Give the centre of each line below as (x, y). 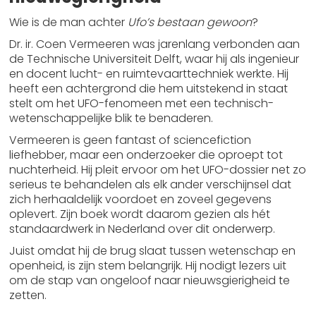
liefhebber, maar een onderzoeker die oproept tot (146, 155)
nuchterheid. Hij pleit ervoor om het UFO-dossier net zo (158, 170)
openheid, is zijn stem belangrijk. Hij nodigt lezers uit (148, 266)
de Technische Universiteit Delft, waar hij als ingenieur (154, 59)
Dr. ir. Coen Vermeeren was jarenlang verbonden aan (155, 44)
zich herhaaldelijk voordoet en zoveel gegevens (141, 199)
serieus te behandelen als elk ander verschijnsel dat (151, 184)
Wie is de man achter (69, 22)
